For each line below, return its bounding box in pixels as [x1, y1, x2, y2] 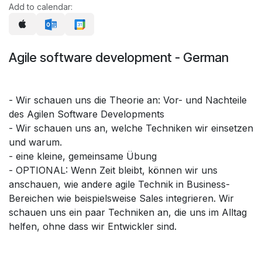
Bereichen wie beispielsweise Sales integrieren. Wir [9, 192, 234, 205]
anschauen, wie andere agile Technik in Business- [9, 178, 230, 191]
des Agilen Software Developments [9, 108, 164, 120]
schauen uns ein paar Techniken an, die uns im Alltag [9, 206, 247, 219]
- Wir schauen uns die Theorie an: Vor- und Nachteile [9, 94, 247, 106]
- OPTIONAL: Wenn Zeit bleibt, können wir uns [9, 164, 218, 177]
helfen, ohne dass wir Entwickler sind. [9, 220, 177, 233]
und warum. [9, 136, 62, 149]
